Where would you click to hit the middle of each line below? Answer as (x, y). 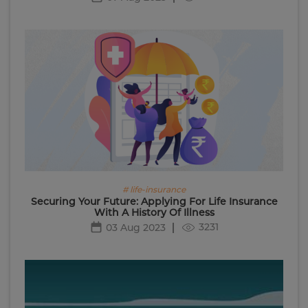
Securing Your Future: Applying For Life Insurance (154, 202)
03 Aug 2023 (136, 228)
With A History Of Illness (154, 213)
